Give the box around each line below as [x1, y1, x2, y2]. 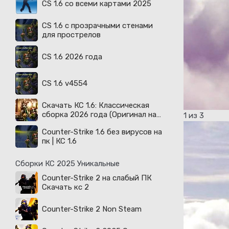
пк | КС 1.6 [42, 136, 77, 146]
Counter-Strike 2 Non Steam [42, 204, 142, 214]
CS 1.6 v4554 [42, 79, 87, 88]
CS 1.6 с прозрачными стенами [42, 21, 153, 30]
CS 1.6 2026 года [42, 52, 102, 61]
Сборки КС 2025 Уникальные [15, 159, 120, 168]
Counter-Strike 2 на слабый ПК [42, 173, 152, 182]
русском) [42, 119, 75, 128]
